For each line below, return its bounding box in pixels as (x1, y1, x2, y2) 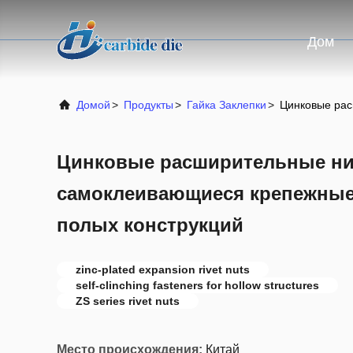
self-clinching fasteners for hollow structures (76, 279, 319, 292)
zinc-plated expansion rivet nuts (76, 263, 250, 276)
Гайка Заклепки (187, 98, 266, 111)
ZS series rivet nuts (76, 295, 180, 307)
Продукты (124, 98, 173, 111)
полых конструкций (57, 214, 243, 236)
